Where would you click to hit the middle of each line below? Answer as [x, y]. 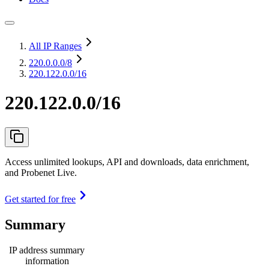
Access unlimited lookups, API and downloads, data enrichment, [127, 162]
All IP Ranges [55, 46]
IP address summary [47, 250]
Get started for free [40, 199]
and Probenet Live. [41, 172]
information [47, 261]
